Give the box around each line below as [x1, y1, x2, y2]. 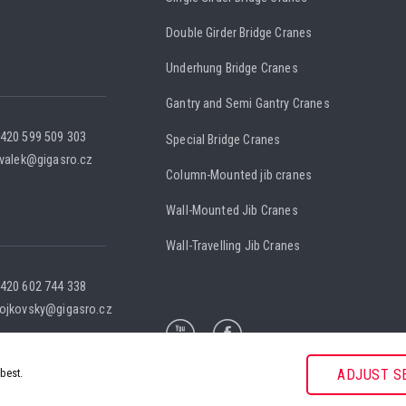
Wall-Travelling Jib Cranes [166, 238, 301, 255]
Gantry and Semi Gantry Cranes [166, 96, 330, 112]
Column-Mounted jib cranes [166, 167, 313, 183]
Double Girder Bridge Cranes [166, 25, 313, 42]
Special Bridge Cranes [166, 131, 281, 148]
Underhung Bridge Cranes [166, 61, 298, 77]
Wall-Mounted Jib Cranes [166, 203, 298, 219]
